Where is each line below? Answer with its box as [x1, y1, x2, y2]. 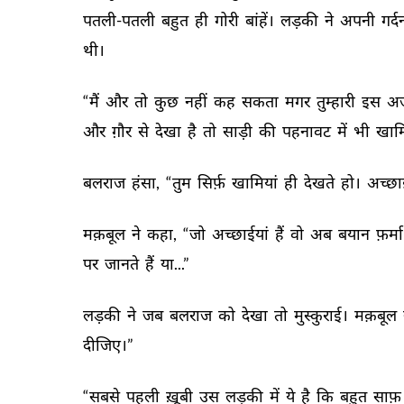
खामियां [232, 172, 280, 192]
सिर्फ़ [197, 172, 228, 192]
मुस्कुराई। [294, 305, 351, 325]
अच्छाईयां [212, 224, 271, 243]
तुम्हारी [317, 91, 358, 111]
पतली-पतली [83, 10, 158, 30]
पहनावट [282, 121, 334, 141]
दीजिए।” [83, 335, 136, 354]
